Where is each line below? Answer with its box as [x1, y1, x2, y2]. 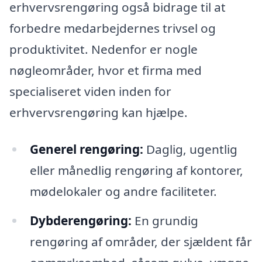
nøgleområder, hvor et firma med [9, 61, 202, 78]
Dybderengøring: [29, 212, 132, 229]
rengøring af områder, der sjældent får [29, 233, 252, 250]
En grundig [131, 212, 198, 229]
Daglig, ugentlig [143, 141, 237, 158]
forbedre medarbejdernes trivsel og [9, 19, 216, 36]
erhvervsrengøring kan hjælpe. [9, 104, 188, 120]
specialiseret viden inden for [9, 82, 171, 99]
